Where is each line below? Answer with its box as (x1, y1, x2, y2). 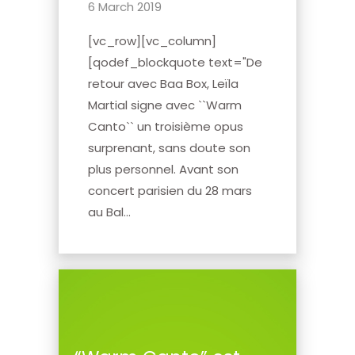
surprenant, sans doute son (88, 139, 250, 157)
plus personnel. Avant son (88, 161, 239, 178)
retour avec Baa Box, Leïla (88, 75, 239, 93)
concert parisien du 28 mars (88, 182, 252, 200)
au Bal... (88, 204, 131, 221)
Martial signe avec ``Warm (88, 97, 242, 114)
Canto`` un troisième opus (88, 118, 243, 136)
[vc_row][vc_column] (88, 32, 216, 50)
